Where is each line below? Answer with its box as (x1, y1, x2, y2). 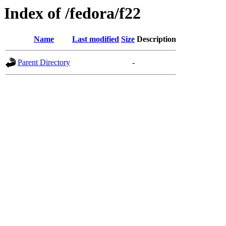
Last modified (72, 35, 119, 44)
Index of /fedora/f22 (4, 4, 141, 22)
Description (137, 35, 176, 44)
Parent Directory (18, 58, 70, 67)
